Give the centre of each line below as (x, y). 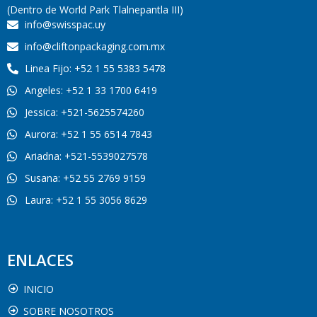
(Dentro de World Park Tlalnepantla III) (95, 10)
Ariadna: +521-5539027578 (86, 156)
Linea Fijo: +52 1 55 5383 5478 (95, 69)
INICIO (38, 289)
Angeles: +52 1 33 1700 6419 (91, 91)
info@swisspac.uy (65, 25)
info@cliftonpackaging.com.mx (95, 47)
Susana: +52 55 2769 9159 (85, 178)
